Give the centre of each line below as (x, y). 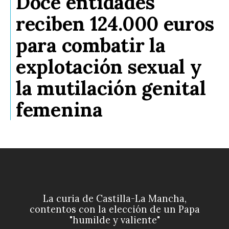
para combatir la (91, 45)
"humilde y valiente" (114, 220)
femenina (59, 110)
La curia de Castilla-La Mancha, (114, 198)
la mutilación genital (111, 88)
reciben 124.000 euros (115, 24)
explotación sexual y (109, 67)
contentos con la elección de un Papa (114, 209)
